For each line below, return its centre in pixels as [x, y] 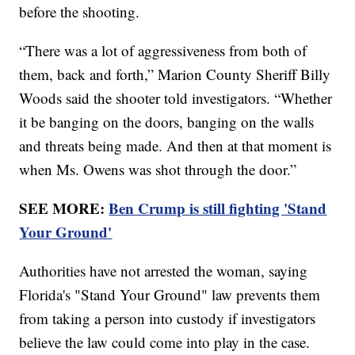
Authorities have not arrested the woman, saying [164, 270]
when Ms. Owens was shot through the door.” [160, 169]
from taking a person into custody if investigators [168, 318]
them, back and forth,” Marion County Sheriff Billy [175, 74]
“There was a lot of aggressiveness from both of [163, 50]
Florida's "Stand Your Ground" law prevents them [170, 294]
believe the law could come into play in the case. [167, 342]
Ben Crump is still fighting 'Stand [218, 208]
